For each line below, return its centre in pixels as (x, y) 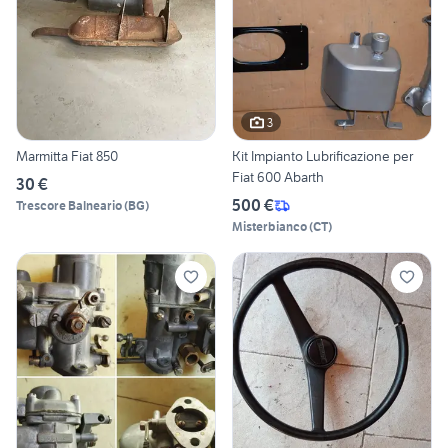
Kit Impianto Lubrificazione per (322, 156)
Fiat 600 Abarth (278, 177)
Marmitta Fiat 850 (67, 156)
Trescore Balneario (69, 206)
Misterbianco (269, 227)
